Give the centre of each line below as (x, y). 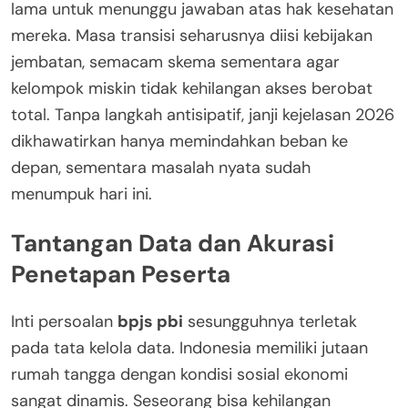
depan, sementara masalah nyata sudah (161, 167)
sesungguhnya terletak (270, 322)
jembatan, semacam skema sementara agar (175, 61)
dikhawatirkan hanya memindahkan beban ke (179, 141)
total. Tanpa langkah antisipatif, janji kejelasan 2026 (203, 114)
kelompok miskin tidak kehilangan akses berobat (192, 88)
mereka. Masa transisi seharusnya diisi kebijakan (192, 35)
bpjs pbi (150, 322)
